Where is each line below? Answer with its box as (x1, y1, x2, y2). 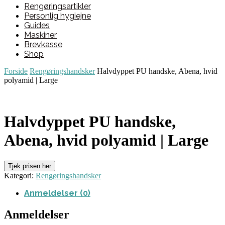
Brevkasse (24, 40, 62, 49)
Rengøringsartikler (24, 2, 91, 11)
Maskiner (24, 30, 57, 40)
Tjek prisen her (8, 162, 51, 170)
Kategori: (4, 171, 36, 180)
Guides (24, 21, 50, 30)
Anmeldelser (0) (24, 188, 90, 198)
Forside (4, 67, 28, 75)
